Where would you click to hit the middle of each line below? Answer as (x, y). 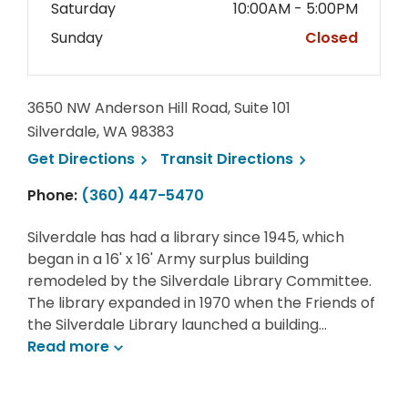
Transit (189, 159)
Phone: (54, 195)
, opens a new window (216, 158)
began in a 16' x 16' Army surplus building (168, 259)
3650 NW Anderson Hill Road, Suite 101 (159, 108)
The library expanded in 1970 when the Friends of (201, 303)
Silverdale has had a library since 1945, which (186, 237)
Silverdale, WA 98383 (101, 132)
